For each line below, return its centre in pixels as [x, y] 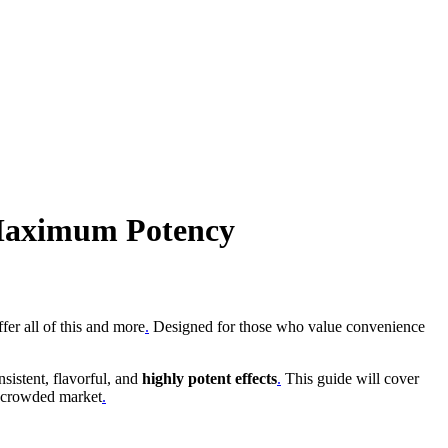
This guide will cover [350, 378]
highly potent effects [209, 378]
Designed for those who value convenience [287, 326]
